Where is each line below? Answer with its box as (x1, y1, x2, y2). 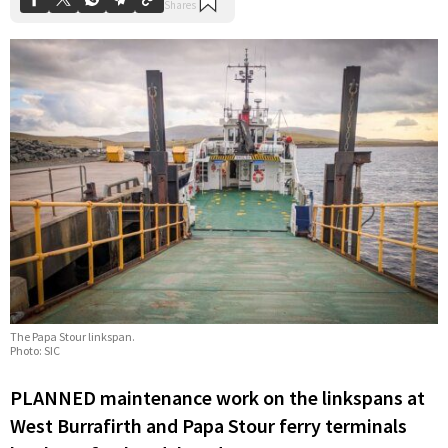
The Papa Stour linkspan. (10, 328, 135, 344)
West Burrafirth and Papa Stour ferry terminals (10, 413, 407, 439)
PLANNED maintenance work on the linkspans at (10, 385, 425, 411)
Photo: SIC (10, 342, 60, 358)
